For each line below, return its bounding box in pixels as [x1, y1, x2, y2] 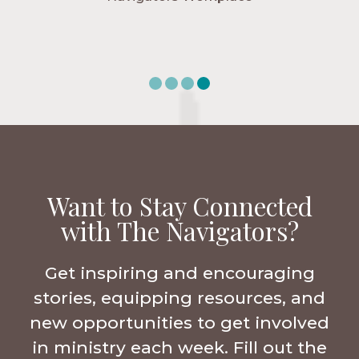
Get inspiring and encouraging [44, 263, 315, 284]
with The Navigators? [60, 214, 299, 248]
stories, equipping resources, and [34, 288, 325, 309]
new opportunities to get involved [30, 313, 329, 333]
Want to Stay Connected [46, 189, 313, 224]
